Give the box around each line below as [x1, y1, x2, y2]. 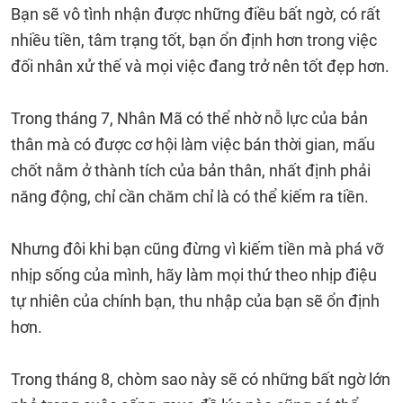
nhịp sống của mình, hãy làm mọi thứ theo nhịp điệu [11, 265, 377, 284]
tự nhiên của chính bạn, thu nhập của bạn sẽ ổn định [11, 291, 380, 310]
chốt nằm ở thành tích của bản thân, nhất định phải [11, 161, 371, 180]
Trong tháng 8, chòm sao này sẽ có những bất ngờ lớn [11, 370, 390, 389]
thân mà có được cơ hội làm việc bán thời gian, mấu [11, 135, 375, 154]
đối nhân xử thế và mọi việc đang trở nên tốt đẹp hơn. [11, 57, 390, 76]
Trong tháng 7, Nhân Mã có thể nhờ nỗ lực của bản [11, 109, 368, 128]
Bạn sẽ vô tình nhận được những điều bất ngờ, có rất [11, 4, 381, 23]
